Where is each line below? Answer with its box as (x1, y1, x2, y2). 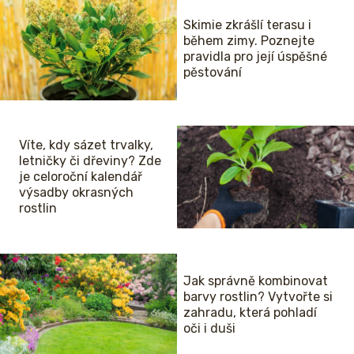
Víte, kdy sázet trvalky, (19, 137, 153, 153)
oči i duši (183, 321, 235, 337)
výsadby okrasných (19, 185, 134, 201)
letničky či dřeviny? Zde (19, 153, 161, 169)
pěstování (183, 65, 242, 81)
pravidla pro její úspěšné (183, 49, 327, 65)
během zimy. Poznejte (183, 33, 314, 49)
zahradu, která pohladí (183, 305, 317, 321)
